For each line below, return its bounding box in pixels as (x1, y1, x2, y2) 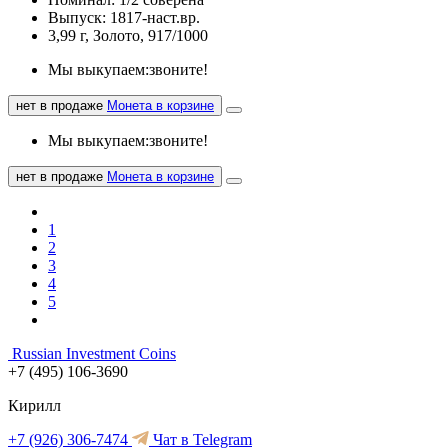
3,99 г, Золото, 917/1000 (48, 26, 208, 44)
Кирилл (8, 396, 61, 414)
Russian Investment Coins (12, 344, 176, 362)
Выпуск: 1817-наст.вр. (48, 8, 200, 26)
